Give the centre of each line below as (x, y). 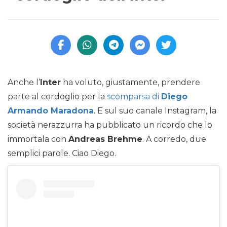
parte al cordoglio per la (57, 97)
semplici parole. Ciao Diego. (62, 154)
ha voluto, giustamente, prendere (130, 83)
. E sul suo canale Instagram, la (155, 111)
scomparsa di (134, 97)
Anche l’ (24, 83)
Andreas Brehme (105, 139)
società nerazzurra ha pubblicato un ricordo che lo (110, 125)
